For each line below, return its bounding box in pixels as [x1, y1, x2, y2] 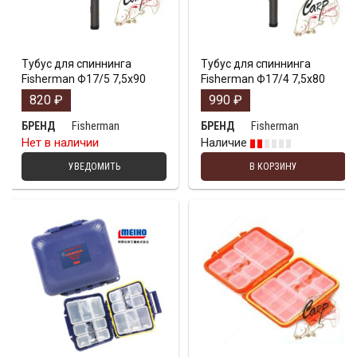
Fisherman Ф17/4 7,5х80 [201, 73, 325, 86]
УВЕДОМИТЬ [68, 161, 120, 173]
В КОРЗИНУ [249, 161, 297, 173]
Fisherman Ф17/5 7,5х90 [22, 73, 146, 86]
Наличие [201, 135, 250, 151]
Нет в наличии [22, 135, 99, 151]
